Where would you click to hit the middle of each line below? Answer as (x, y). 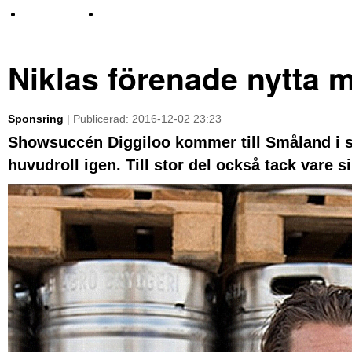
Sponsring (36, 118)
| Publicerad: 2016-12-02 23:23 (143, 118)
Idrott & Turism (139, 14)
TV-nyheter (52, 14)
